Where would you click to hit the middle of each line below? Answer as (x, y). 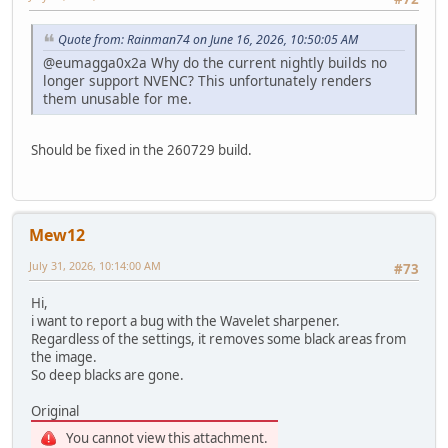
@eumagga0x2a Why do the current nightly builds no (215, 62)
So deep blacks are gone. (107, 375)
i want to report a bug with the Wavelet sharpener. (185, 321)
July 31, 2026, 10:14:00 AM (95, 265)
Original (55, 411)
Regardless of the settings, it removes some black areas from (218, 339)
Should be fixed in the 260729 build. (141, 149)
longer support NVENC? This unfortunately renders (207, 80)
